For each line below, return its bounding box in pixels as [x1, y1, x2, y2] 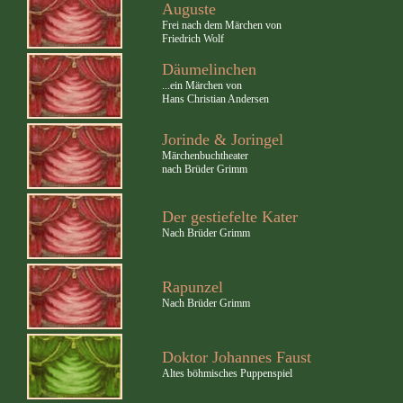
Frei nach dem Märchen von [162, 19, 282, 31]
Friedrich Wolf [162, 32, 224, 45]
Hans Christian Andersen [162, 93, 269, 105]
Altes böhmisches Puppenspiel [162, 367, 292, 380]
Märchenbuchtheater [162, 149, 248, 162]
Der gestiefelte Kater [162, 208, 298, 226]
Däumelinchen [162, 60, 256, 78]
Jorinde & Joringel [162, 130, 283, 148]
